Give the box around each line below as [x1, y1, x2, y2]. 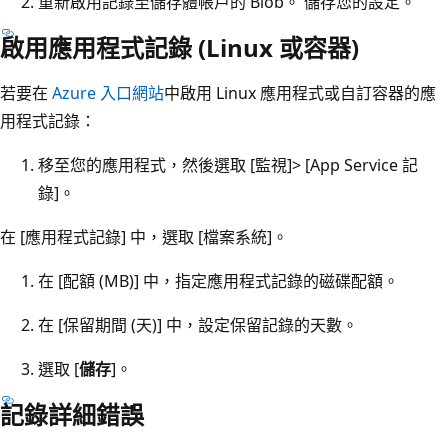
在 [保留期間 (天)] [38, 313, 162, 336]
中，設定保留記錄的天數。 [162, 313, 358, 336]
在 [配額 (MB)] [38, 269, 139, 292]
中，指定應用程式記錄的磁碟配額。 [139, 269, 399, 292]
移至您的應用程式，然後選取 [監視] [38, 153, 292, 176]
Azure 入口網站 [52, 81, 164, 104]
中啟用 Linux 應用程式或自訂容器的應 [164, 81, 436, 104]
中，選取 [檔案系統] [126, 225, 272, 248]
